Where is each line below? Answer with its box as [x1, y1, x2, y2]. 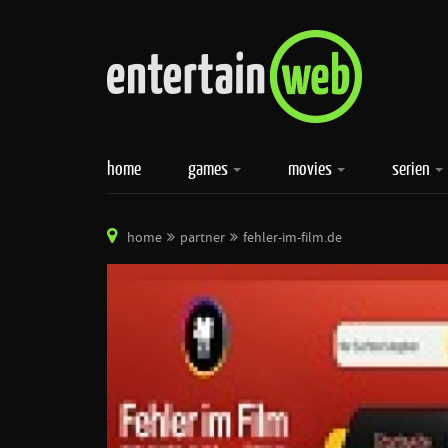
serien [392, 156, 433, 180]
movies [288, 156, 335, 180]
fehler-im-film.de [243, 229, 342, 247]
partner [180, 229, 225, 247]
